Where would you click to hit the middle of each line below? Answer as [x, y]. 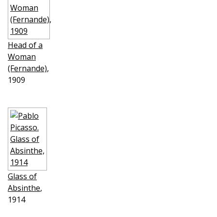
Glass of [22, 176]
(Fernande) [27, 68]
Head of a [25, 45]
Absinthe [24, 188]
